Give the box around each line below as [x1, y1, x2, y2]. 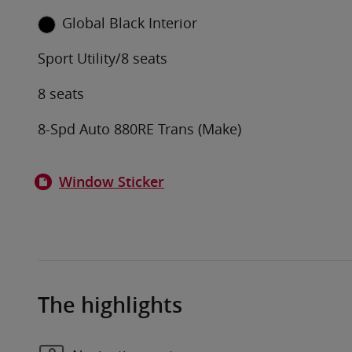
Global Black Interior [61, 13, 197, 33]
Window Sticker [59, 174, 164, 191]
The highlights [38, 293, 182, 318]
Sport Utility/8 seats [38, 49, 167, 68]
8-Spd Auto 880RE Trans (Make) [38, 119, 241, 139]
